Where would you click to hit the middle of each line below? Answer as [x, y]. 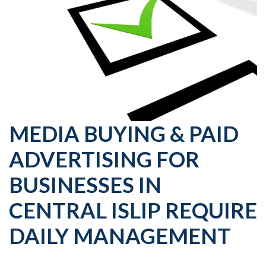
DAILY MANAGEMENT [120, 235]
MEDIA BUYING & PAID [124, 133]
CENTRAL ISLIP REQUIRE [133, 210]
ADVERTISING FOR [104, 159]
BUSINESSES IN [85, 184]
